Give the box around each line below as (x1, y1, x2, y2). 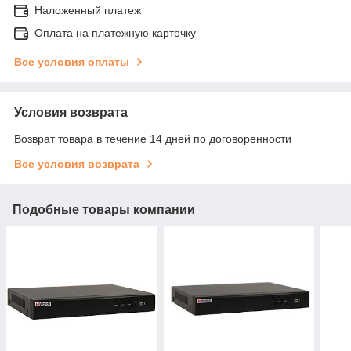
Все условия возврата (14, 157, 139, 170)
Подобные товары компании (13, 202, 195, 216)
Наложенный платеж (34, 3, 141, 16)
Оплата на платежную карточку (34, 26, 196, 39)
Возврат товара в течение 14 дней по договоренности (14, 132, 291, 145)
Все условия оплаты (14, 55, 129, 68)
